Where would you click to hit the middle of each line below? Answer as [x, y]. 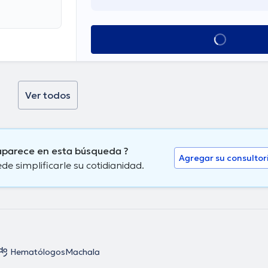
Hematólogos [38, 252]
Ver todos [48, 95]
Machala [83, 252]
